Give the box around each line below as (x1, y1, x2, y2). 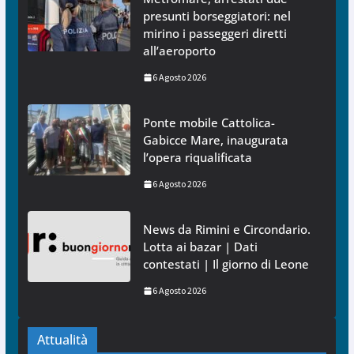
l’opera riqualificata (142, 149, 252, 166)
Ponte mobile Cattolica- (142, 115, 275, 131)
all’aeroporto (142, 43, 216, 59)
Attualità (36, 331, 88, 349)
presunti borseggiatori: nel (142, 8, 291, 24)
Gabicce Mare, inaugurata (142, 132, 288, 149)
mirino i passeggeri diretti (142, 25, 287, 42)
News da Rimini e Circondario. (142, 221, 311, 238)
